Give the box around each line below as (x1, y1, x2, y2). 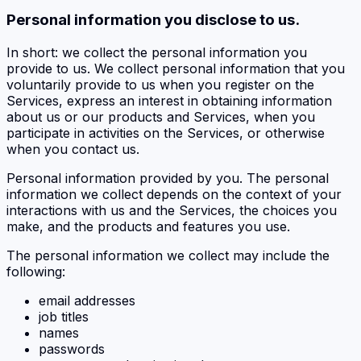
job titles (39, 309, 89, 326)
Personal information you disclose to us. (6, 10, 300, 30)
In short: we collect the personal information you (6, 44, 307, 61)
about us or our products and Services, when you (6, 109, 315, 126)
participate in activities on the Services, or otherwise (6, 125, 325, 142)
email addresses (39, 293, 135, 309)
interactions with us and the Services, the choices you (6, 202, 337, 219)
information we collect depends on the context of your (6, 186, 342, 203)
